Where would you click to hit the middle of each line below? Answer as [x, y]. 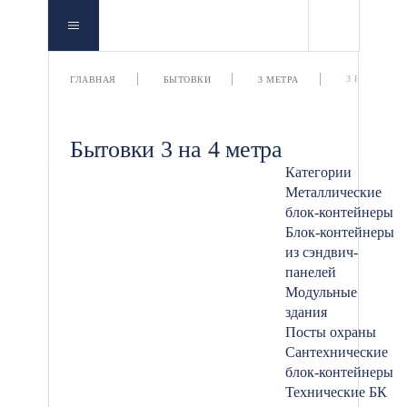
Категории [318, 172]
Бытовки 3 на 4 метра [176, 149]
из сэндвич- [322, 252]
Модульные [321, 292]
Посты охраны [331, 332]
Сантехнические [337, 352]
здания [306, 312]
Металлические [333, 192]
